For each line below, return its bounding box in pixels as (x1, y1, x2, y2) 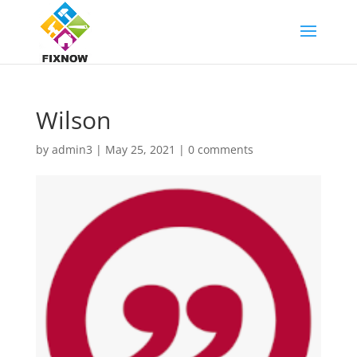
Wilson (35, 104, 111, 136)
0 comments (187, 142, 253, 157)
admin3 (51, 142, 92, 157)
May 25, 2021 (104, 142, 175, 157)
